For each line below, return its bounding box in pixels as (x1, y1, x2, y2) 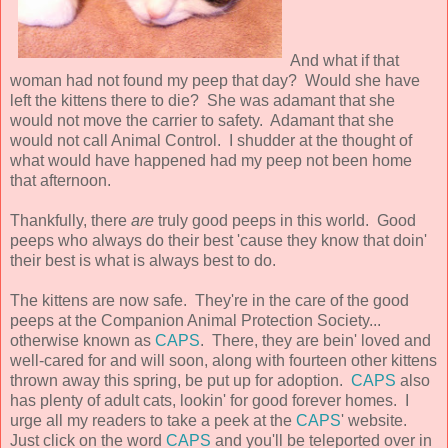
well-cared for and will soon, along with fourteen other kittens (10, 351, 437, 369)
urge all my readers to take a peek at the (10, 411, 296, 429)
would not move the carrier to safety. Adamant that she (10, 111, 394, 129)
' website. (341, 411, 411, 429)
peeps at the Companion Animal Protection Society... (10, 311, 385, 329)
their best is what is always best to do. (10, 251, 280, 269)
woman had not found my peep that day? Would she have (10, 71, 420, 89)
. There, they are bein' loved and (200, 331, 431, 349)
